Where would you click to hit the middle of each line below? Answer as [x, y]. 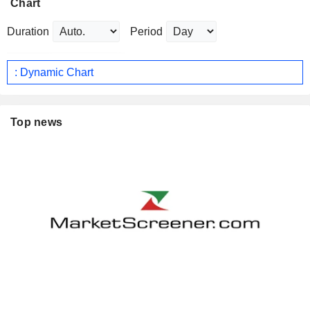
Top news [37, 122]
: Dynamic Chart [54, 72]
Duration [28, 32]
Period [146, 32]
